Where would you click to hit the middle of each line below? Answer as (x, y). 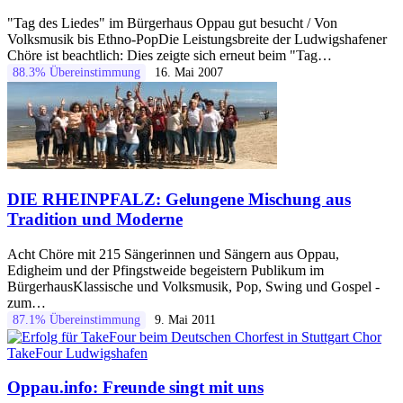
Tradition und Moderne (95, 219)
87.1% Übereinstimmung (76, 319)
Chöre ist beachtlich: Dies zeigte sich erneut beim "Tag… (170, 56)
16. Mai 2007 (189, 73)
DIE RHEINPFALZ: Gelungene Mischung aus (179, 199)
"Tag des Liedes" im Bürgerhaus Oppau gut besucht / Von (172, 23)
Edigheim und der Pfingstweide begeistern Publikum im (166, 270)
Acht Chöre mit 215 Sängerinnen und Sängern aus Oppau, (173, 254)
